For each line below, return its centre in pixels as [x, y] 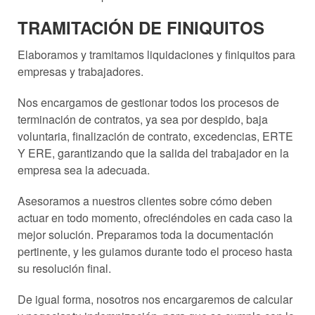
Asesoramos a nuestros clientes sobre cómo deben [145, 200]
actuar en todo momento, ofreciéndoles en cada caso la [155, 217]
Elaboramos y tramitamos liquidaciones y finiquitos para [156, 54]
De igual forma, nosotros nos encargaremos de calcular [155, 299]
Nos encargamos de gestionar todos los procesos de [148, 102]
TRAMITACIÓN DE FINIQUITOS [141, 27]
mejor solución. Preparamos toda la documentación [146, 234]
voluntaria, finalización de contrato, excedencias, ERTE [155, 136]
